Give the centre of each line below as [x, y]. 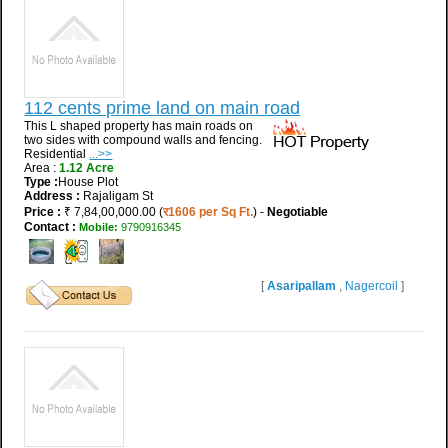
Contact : [50, 226]
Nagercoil [372, 285]
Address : [52, 195]
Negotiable [298, 211]
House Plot [88, 181]
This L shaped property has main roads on [139, 125]
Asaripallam [301, 285]
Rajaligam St [118, 195]
